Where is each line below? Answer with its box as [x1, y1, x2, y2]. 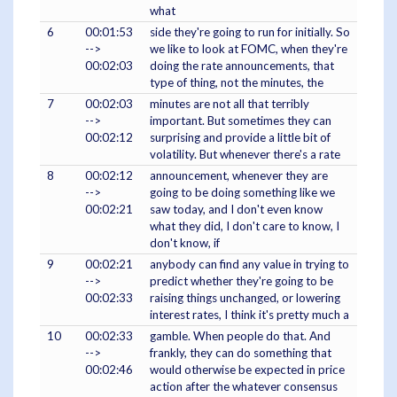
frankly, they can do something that [150, 346, 331, 361]
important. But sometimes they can [150, 113, 331, 128]
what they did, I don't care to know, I [150, 219, 339, 234]
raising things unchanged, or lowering [150, 291, 340, 306]
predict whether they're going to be [150, 274, 333, 289]
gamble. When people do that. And [150, 329, 331, 344]
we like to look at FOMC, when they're [150, 42, 347, 57]
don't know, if [150, 236, 220, 251]
